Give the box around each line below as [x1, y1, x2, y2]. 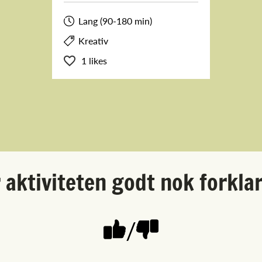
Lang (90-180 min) [78, 14, 152, 28]
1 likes [81, 54, 107, 68]
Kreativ [78, 34, 108, 48]
